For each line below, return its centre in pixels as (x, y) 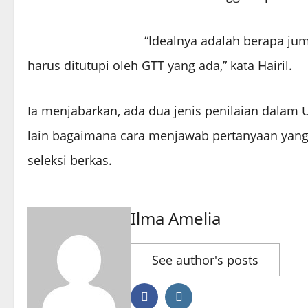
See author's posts (205, 260)
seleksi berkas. (70, 161)
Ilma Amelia (176, 219)
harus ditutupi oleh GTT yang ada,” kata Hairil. (160, 66)
